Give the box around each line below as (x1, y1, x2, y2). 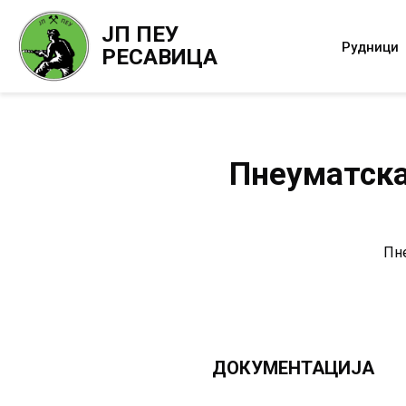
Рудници (342, 38, 399, 55)
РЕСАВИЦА (101, 44, 217, 70)
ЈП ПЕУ (101, 22, 179, 47)
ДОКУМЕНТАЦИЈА (211, 357, 374, 379)
